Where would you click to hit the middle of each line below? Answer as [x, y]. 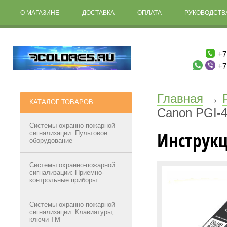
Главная [180, 99]
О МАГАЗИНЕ [40, 13]
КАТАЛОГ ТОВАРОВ [61, 102]
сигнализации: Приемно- [67, 173]
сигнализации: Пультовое [68, 133]
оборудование [51, 141]
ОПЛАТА [149, 13]
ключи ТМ [45, 220]
